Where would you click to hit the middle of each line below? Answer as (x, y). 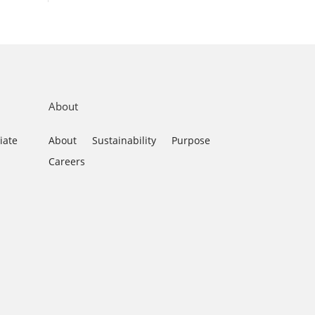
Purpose (191, 140)
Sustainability (124, 140)
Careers (66, 161)
